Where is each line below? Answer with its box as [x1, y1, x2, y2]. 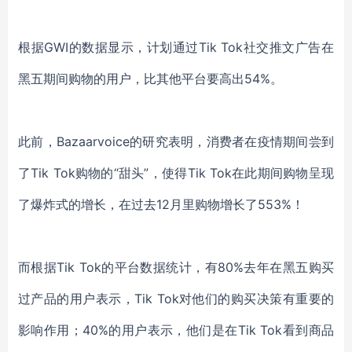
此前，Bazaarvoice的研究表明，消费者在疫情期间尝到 [18, 134, 334, 149]
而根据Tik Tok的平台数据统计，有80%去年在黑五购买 [18, 259, 334, 275]
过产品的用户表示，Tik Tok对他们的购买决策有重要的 [18, 291, 334, 306]
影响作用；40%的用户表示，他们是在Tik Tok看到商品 [18, 322, 334, 338]
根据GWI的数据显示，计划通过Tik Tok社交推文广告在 [18, 39, 334, 55]
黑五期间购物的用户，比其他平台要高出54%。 [18, 71, 283, 86]
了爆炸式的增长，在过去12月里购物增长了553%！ [18, 196, 304, 212]
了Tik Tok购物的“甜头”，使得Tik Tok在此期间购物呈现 [18, 165, 334, 181]
